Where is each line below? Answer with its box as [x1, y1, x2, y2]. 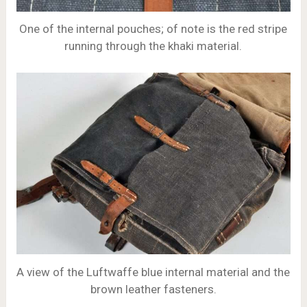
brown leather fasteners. [90, 282, 217, 297]
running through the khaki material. [64, 39, 243, 53]
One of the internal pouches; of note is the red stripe [19, 22, 288, 36]
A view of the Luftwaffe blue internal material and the [16, 265, 291, 280]
